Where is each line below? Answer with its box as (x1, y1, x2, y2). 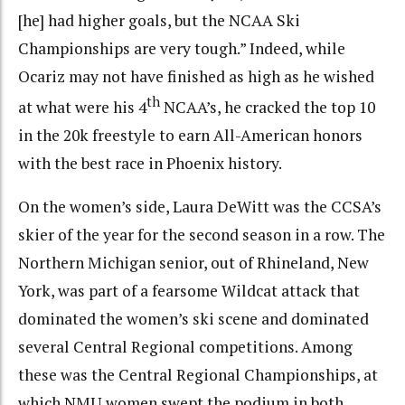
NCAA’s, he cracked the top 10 (160, 96, 375, 118)
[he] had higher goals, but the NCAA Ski (18, 10, 300, 32)
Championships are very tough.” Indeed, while (18, 38, 345, 60)
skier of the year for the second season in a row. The (18, 224, 385, 246)
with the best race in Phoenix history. (18, 152, 282, 174)
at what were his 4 (18, 96, 146, 118)
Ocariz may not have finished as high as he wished (18, 66, 374, 88)
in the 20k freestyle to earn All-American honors (18, 124, 363, 146)
